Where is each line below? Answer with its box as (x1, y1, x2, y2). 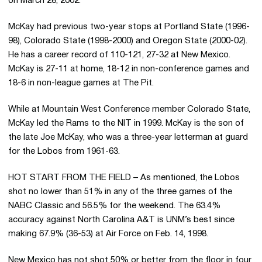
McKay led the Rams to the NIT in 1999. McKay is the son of (8, 119, 244, 127)
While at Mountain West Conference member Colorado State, (8, 105, 250, 113)
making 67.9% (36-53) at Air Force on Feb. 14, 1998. (8, 230, 208, 238)
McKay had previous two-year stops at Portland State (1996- (8, 23, 250, 31)
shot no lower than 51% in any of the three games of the (8, 188, 232, 196)
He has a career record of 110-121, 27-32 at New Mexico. (8, 51, 230, 59)
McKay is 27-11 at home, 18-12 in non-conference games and (8, 65, 249, 73)
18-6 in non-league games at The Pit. (8, 79, 154, 87)
